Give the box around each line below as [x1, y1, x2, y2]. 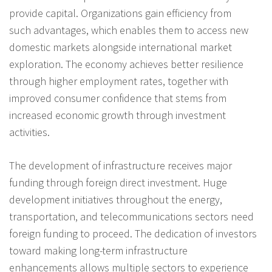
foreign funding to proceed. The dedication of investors [9, 226, 257, 240]
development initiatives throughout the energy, [9, 192, 222, 206]
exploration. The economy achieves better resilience [9, 56, 243, 71]
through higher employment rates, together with [9, 73, 228, 88]
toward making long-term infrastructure [9, 243, 188, 257]
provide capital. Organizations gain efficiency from [9, 5, 231, 20]
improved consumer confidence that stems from [9, 90, 226, 105]
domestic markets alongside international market [9, 39, 232, 54]
